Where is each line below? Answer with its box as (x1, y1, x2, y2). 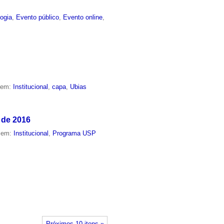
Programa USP (52, 129, 96, 137)
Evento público (16, 13, 59, 21)
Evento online (63, 13, 103, 21)
